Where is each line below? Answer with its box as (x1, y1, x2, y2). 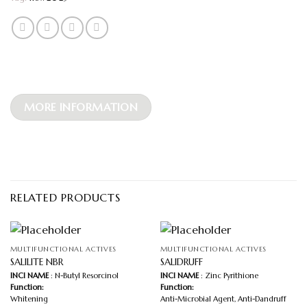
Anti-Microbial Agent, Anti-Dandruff (160, 293, 286, 304)
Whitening (10, 293, 48, 304)
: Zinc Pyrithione (200, 270, 258, 280)
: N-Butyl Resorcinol (50, 270, 119, 280)
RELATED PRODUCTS (10, 191, 121, 205)
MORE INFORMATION (23, 100, 138, 114)
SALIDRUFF (160, 256, 203, 268)
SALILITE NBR (10, 256, 63, 268)
